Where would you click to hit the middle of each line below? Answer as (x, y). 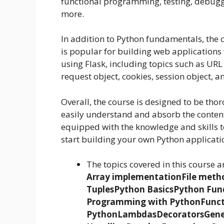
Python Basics (144, 189)
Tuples (100, 189)
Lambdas (137, 214)
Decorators (180, 214)
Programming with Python (143, 202)
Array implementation (134, 177)
